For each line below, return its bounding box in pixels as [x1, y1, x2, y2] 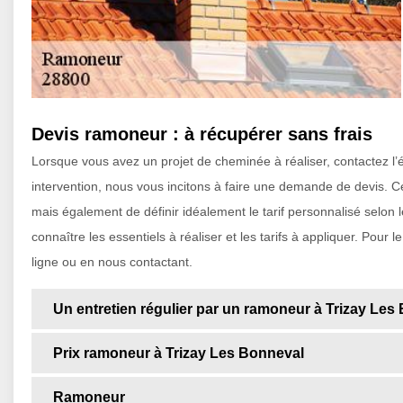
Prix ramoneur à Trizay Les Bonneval [53, 345, 304, 362]
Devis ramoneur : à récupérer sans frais [31, 124, 372, 145]
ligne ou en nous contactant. [31, 255, 193, 270]
